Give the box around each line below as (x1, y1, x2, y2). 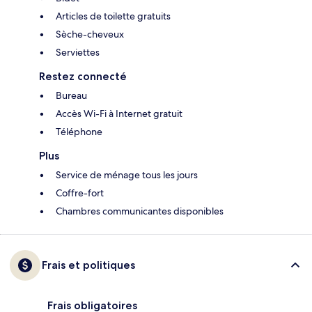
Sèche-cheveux (56, 28, 124, 41)
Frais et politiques (42, 258, 135, 272)
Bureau (56, 89, 87, 102)
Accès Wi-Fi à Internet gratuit (56, 107, 182, 120)
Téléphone (56, 125, 102, 139)
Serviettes (56, 46, 100, 59)
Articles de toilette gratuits (56, 10, 171, 23)
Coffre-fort (56, 187, 104, 200)
